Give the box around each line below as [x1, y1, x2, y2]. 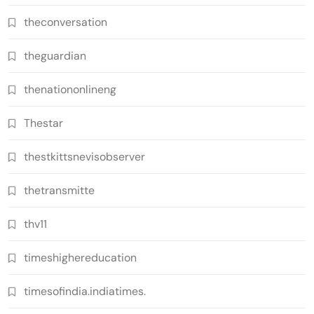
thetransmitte [24, 182, 95, 198]
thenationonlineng [24, 81, 116, 97]
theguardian [24, 48, 86, 63]
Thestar [24, 115, 63, 130]
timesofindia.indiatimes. [24, 283, 146, 299]
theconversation [24, 14, 107, 29]
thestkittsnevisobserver [24, 149, 145, 164]
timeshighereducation [24, 250, 137, 265]
